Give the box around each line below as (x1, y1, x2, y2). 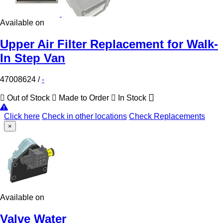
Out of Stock (5, 93, 52, 102)
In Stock (116, 93, 148, 102)
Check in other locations (42, 111, 127, 120)
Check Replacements (129, 111, 205, 120)
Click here (4, 111, 40, 120)
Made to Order (57, 93, 111, 102)
